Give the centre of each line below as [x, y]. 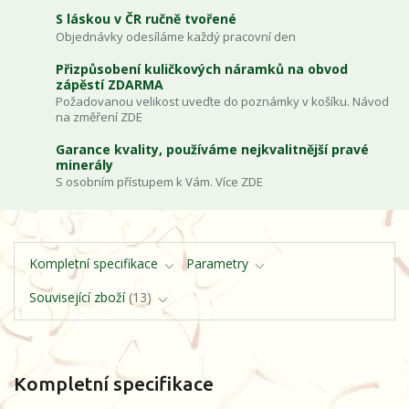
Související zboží [77, 297]
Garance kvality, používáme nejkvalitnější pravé [213, 149]
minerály [85, 164]
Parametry [217, 264]
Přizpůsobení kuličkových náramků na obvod [202, 68]
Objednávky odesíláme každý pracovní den [176, 37]
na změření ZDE [100, 117]
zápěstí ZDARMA [110, 84]
